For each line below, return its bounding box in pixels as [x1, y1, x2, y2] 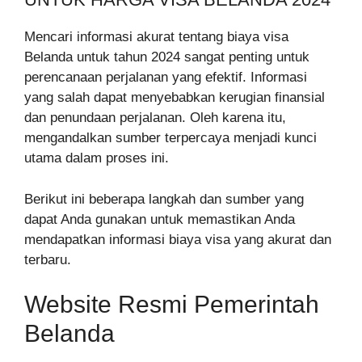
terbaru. [24, 251, 71, 267]
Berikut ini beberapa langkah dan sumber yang [24, 191, 304, 207]
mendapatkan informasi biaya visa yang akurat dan [24, 231, 331, 247]
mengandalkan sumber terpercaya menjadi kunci [24, 130, 317, 146]
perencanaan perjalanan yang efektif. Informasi [24, 69, 307, 86]
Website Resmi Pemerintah [24, 291, 319, 318]
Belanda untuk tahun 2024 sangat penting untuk [24, 49, 309, 65]
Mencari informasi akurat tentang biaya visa [24, 29, 288, 45]
